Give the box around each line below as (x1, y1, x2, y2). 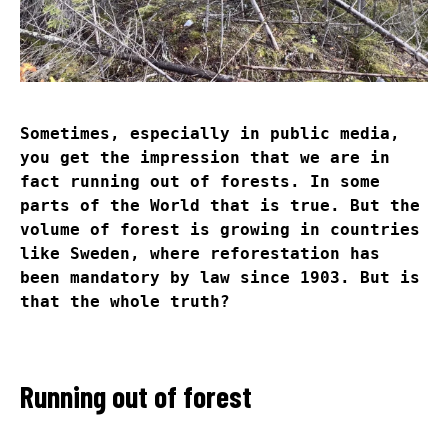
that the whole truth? (20, 292, 230, 312)
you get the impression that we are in (20, 148, 390, 168)
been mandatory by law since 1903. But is (20, 268, 420, 288)
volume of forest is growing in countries (20, 220, 420, 240)
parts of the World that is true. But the (20, 196, 420, 216)
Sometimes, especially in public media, (20, 124, 400, 144)
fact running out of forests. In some (20, 172, 380, 192)
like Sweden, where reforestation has (20, 244, 380, 264)
